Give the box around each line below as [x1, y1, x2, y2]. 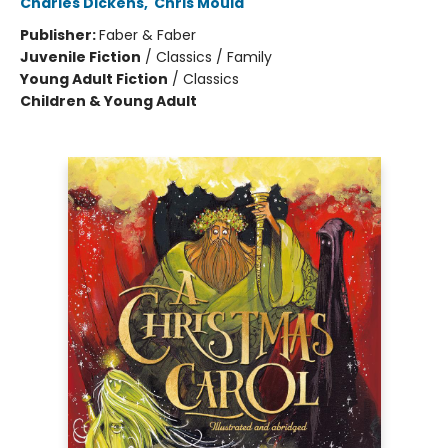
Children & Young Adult [20, 91, 197, 111]
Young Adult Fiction [20, 69, 168, 89]
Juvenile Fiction [20, 47, 141, 67]
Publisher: [20, 25, 99, 45]
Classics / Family [156, 47, 272, 67]
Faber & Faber [99, 25, 196, 45]
